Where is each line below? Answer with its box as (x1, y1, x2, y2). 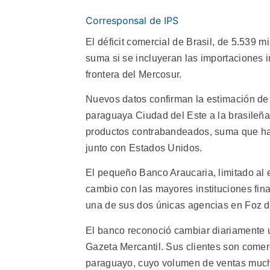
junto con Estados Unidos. (86, 142, 202, 153)
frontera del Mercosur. (86, 69, 182, 80)
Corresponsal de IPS (86, 14, 178, 27)
